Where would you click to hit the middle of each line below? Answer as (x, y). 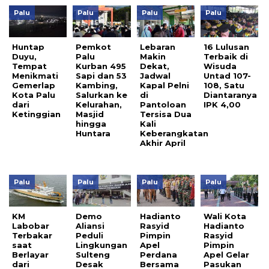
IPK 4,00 (222, 104)
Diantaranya (231, 95)
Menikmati (35, 75)
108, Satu (224, 85)
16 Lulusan (227, 47)
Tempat (29, 66)
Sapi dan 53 (101, 75)
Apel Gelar (227, 254)
